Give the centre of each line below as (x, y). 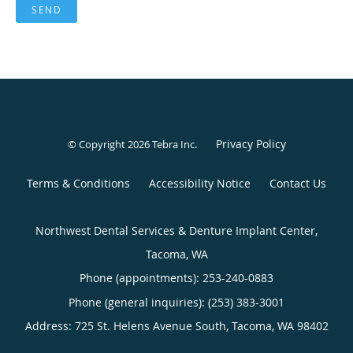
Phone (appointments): (141, 278)
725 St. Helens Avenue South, (153, 326)
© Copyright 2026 (110, 145)
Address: (50, 326)
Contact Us (298, 184)
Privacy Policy (251, 144)
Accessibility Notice (200, 184)
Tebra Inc (173, 145)
